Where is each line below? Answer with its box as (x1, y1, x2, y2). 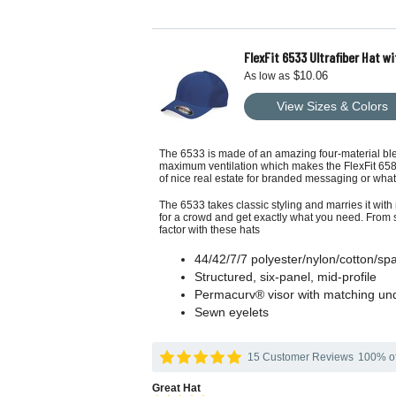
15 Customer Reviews (247, 351, 354, 363)
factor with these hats (159, 224, 260, 236)
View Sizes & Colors (277, 99, 388, 113)
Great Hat (152, 382, 201, 394)
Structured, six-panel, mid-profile (194, 270, 377, 284)
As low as (244, 70, 290, 82)
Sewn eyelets (194, 305, 269, 319)
